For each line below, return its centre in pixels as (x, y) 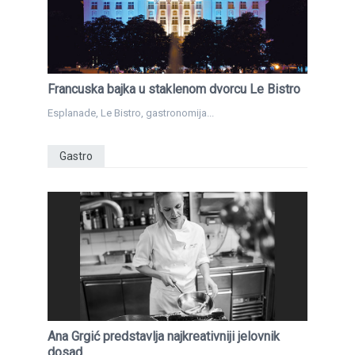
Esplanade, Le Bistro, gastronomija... (131, 113)
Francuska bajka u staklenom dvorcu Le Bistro (174, 89)
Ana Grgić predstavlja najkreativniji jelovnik (164, 337)
